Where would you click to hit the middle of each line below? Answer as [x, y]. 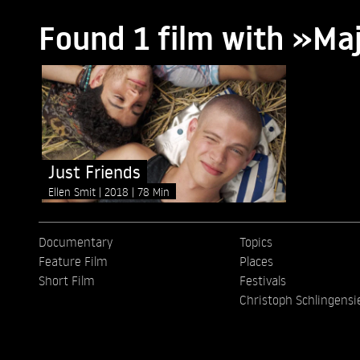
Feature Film [73, 262]
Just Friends [94, 172]
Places [256, 262]
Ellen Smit [74, 192]
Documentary [76, 242]
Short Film [67, 281]
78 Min [153, 192]
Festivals [262, 281]
